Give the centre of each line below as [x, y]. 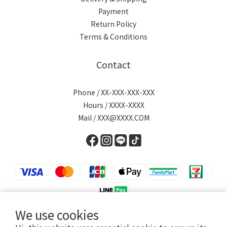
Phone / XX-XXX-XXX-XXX [113, 92]
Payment [113, 11]
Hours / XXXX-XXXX [113, 105]
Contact [113, 64]
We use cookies [57, 215]
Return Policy [113, 24]
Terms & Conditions [113, 36]
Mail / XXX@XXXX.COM [113, 118]
